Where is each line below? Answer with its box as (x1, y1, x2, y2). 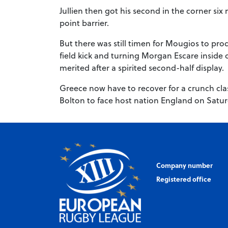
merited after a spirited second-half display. (60, 62, 224, 74)
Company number (156, 160, 213, 170)
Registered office (156, 174, 211, 184)
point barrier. (60, 17, 109, 29)
